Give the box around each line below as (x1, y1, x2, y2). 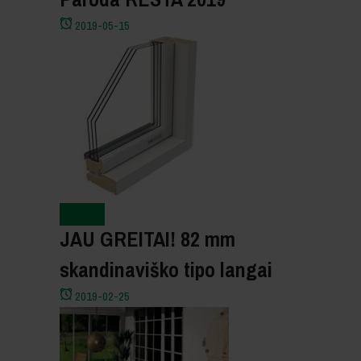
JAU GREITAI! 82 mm (60, 220, 235, 259)
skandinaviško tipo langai (60, 251, 272, 289)
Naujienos (60, 202, 105, 226)
